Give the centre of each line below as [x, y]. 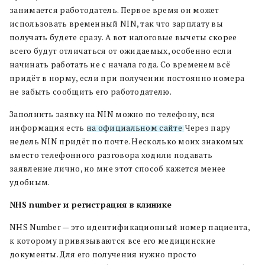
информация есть [48, 128]
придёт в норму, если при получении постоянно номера [127, 78]
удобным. [30, 182]
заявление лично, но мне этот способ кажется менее [118, 169]
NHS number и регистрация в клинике [91, 205]
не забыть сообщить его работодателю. [91, 92]
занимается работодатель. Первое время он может [114, 10]
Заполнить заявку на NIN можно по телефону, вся [112, 114]
